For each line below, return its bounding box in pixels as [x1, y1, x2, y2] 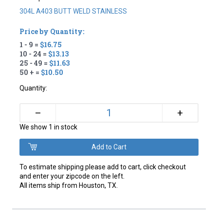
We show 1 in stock [19, 123, 78, 131]
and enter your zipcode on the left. [19, 172, 125, 180]
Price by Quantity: [19, 26, 85, 36]
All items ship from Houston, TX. [19, 181, 118, 189]
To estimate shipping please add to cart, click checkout [19, 163, 186, 171]
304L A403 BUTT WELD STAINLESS [19, 7, 127, 15]
